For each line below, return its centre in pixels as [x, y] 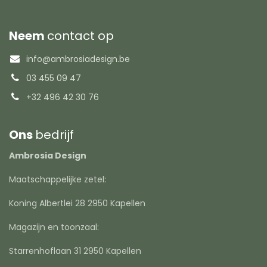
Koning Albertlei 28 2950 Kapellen [77, 203]
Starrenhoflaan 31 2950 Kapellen [75, 251]
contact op [80, 36]
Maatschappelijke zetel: [58, 179]
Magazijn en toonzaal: [54, 227]
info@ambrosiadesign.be [78, 59]
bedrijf [55, 135]
